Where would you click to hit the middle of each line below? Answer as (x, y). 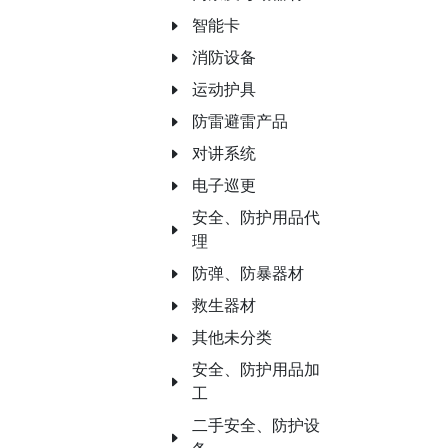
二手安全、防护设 (256, 425)
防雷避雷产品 (240, 121)
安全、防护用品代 (256, 217)
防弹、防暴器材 (248, 273)
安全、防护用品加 (256, 369)
